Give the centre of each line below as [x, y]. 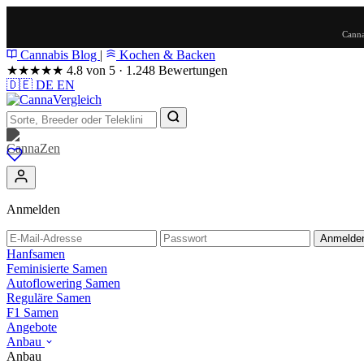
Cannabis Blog [58, 55]
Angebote [32, 327]
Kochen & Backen [166, 55]
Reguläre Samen [49, 298]
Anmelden [33, 209]
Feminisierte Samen [57, 269]
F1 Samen [32, 312]
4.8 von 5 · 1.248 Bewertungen [147, 70]
